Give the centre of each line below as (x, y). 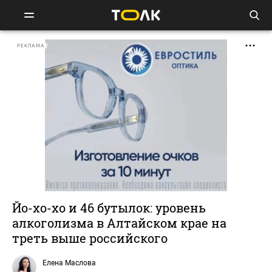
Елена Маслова (69, 263)
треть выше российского (90, 238)
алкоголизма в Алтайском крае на (119, 223)
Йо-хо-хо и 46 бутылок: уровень (109, 208)
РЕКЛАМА (31, 46)
